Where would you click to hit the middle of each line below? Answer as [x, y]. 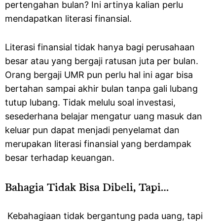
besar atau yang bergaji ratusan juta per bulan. [102, 61]
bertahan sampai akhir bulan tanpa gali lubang [101, 89]
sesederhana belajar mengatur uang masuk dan [104, 116]
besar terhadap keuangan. [61, 158]
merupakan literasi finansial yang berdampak [98, 144]
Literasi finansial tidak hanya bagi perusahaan [100, 47]
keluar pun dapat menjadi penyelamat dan [92, 130]
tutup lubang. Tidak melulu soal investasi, [90, 102]
